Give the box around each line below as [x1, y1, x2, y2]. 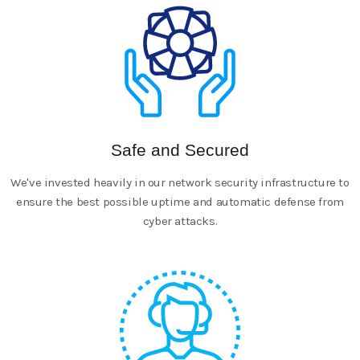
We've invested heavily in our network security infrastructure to [10, 174, 350, 190]
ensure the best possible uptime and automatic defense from [16, 194, 344, 209]
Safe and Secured [111, 140, 249, 159]
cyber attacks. [142, 213, 218, 228]
